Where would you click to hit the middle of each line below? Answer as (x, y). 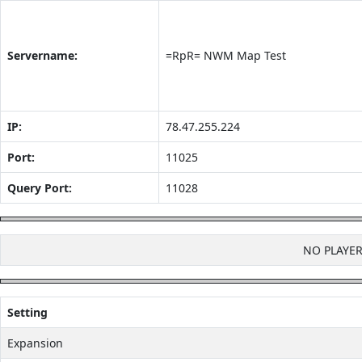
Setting (27, 312)
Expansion (35, 343)
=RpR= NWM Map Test (226, 55)
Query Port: (40, 188)
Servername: (42, 55)
